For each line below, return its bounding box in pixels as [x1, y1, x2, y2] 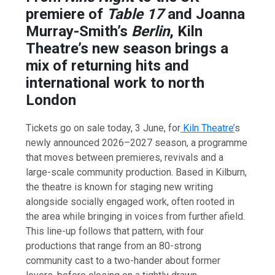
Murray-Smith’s [26, 23, 132, 41]
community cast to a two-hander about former [26, 255, 221, 267]
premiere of [26, 6, 107, 23]
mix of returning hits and [26, 57, 190, 75]
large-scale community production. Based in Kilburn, [26, 166, 247, 179]
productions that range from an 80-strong [26, 240, 202, 252]
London [26, 91, 77, 109]
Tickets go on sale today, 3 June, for [26, 122, 181, 134]
